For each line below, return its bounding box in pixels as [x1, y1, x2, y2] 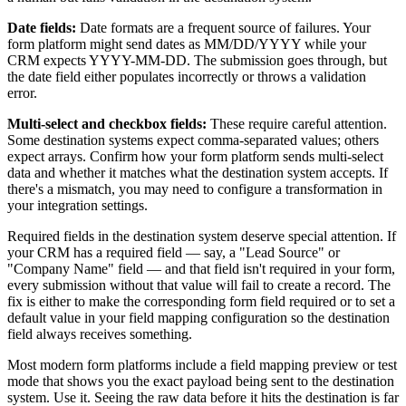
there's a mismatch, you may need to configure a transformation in [7, 181, 382, 198]
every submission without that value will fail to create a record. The [7, 277, 391, 294]
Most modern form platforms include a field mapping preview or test [7, 357, 397, 373]
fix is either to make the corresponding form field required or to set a [7, 294, 395, 310]
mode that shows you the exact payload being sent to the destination [7, 373, 394, 390]
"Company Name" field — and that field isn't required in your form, [7, 261, 395, 277]
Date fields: [7, 20, 76, 36]
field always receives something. [7, 326, 192, 343]
